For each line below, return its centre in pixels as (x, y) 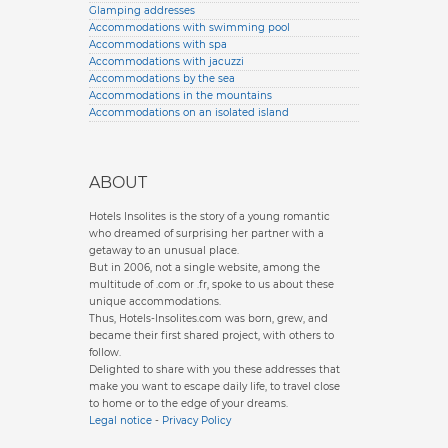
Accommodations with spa (158, 44)
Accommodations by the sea (162, 78)
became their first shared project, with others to (211, 335)
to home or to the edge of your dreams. (188, 403)
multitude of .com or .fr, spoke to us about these (211, 284)
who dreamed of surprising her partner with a (206, 233)
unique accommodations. (155, 301)
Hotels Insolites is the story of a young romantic (209, 216)
